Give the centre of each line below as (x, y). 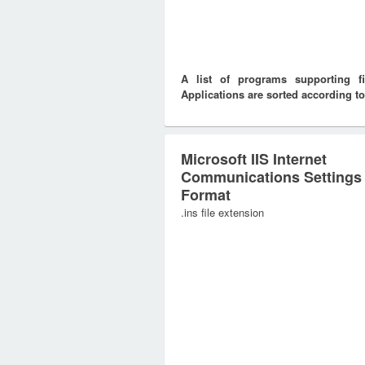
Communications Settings (271, 177)
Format (206, 195)
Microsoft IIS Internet (254, 159)
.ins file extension (222, 212)
